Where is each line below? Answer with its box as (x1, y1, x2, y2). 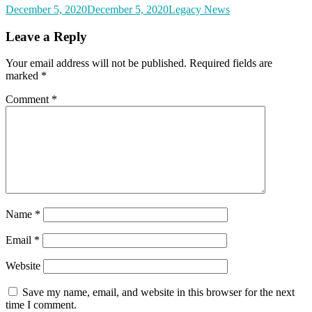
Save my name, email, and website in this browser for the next (22, 286, 295, 299)
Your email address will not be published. (6, 57, 187, 70)
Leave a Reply (6, 29, 87, 44)
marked (6, 70, 41, 82)
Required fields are (189, 57, 272, 70)
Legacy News (169, 3, 230, 15)
